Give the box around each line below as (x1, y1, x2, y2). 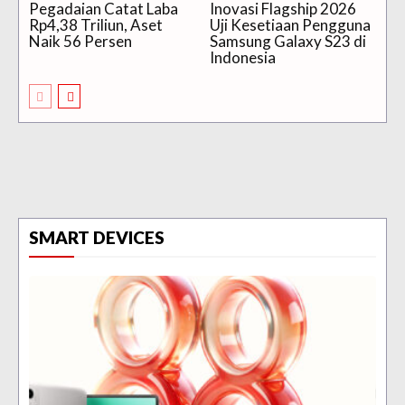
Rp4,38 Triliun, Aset (29, 15, 163, 35)
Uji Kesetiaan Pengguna (209, 15, 371, 35)
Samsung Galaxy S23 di (209, 32, 366, 52)
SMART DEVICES (29, 227, 165, 249)
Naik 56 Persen (29, 32, 132, 52)
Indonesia (209, 48, 276, 68)
